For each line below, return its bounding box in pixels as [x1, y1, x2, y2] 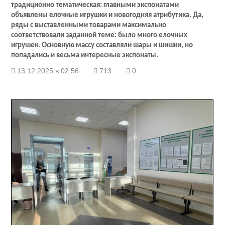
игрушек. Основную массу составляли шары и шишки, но [11, 42, 193, 50]
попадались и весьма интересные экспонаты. [11, 52, 159, 60]
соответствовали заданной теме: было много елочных [11, 32, 188, 40]
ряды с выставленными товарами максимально [11, 22, 167, 30]
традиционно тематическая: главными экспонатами [11, 2, 179, 10]
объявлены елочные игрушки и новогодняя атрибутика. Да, [11, 12, 204, 20]
